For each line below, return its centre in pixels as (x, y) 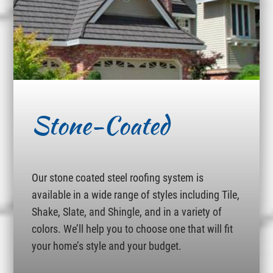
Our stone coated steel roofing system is (118, 178)
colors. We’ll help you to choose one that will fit (133, 229)
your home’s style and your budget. (107, 246)
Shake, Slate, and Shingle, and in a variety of (127, 212)
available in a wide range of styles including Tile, (136, 195)
